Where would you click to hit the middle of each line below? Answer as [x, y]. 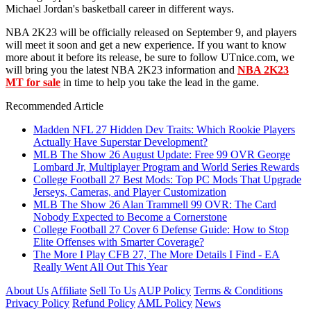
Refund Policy [104, 303]
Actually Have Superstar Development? [120, 142]
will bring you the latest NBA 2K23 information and [121, 69]
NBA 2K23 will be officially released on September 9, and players [151, 32]
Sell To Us [113, 290]
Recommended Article [54, 106]
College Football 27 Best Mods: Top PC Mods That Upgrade [167, 179]
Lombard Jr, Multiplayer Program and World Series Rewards [166, 167]
